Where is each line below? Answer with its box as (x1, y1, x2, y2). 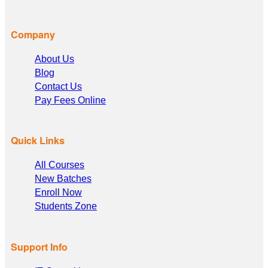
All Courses (35, 160, 84, 170)
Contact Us (35, 81, 82, 92)
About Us (35, 53, 74, 64)
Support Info (11, 239, 68, 254)
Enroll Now (35, 187, 82, 198)
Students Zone (35, 201, 97, 212)
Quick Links (11, 133, 65, 148)
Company (11, 27, 55, 41)
